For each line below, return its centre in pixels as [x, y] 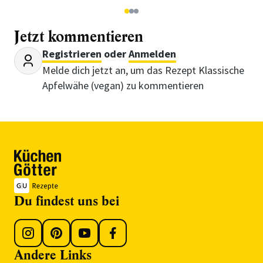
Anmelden [152, 54]
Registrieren [72, 54]
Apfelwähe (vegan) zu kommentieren [123, 85]
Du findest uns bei [67, 201]
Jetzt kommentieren [79, 37]
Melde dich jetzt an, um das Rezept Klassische [143, 70]
